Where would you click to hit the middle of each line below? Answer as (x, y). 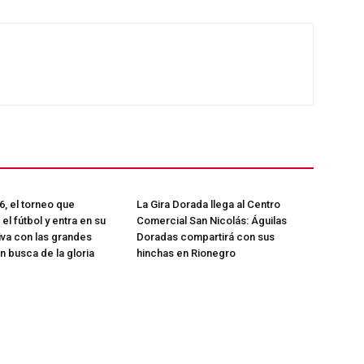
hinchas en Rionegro (186, 253)
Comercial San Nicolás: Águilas (212, 220)
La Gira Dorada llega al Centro (208, 204)
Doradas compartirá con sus (206, 236)
